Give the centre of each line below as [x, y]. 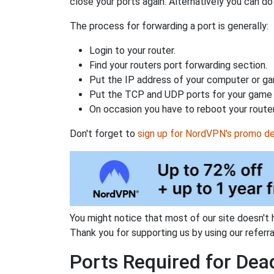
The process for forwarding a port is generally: [169, 26]
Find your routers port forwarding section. [178, 65]
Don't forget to [104, 134]
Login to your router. [132, 51]
